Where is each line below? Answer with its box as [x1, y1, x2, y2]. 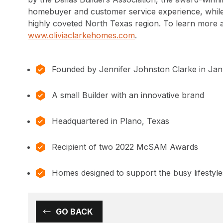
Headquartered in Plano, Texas [52, 116, 169, 126]
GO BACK [56, 207, 93, 217]
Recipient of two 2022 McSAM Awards [52, 142, 198, 152]
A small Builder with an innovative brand [52, 90, 204, 101]
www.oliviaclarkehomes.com [28, 30, 135, 41]
